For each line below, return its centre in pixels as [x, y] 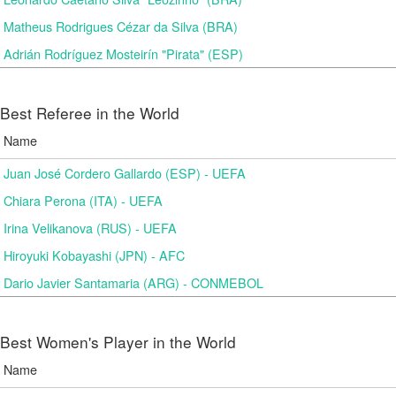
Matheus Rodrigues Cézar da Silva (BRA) [121, 26]
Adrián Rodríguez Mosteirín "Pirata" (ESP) [123, 53]
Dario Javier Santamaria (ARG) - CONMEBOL [133, 282]
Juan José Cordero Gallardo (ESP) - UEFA [125, 173]
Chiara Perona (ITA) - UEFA [83, 200]
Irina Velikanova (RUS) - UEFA [90, 228]
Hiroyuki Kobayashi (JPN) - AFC [94, 255]
